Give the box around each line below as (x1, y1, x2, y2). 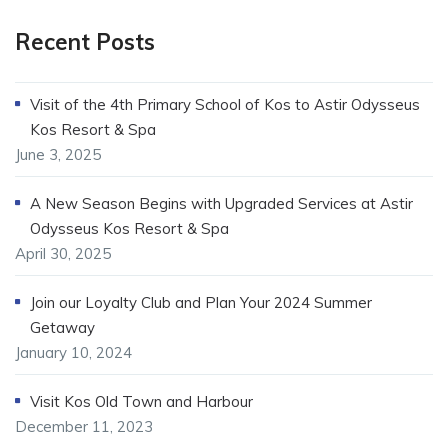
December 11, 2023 (15, 417, 153, 437)
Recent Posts (15, 28, 155, 57)
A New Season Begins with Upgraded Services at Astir (30, 194, 413, 214)
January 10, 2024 (15, 343, 132, 363)
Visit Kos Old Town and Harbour (30, 392, 253, 412)
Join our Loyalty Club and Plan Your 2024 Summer (30, 293, 372, 313)
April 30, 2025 (15, 244, 111, 264)
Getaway (30, 318, 95, 338)
